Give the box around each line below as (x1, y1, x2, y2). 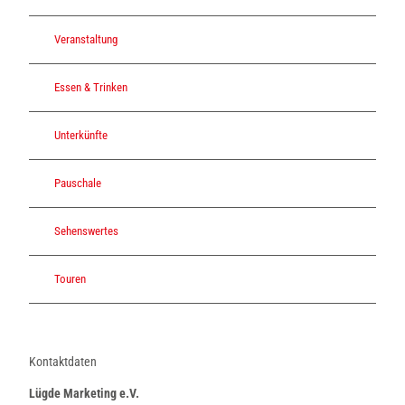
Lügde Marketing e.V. (29, 385, 139, 400)
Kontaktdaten (29, 353, 97, 369)
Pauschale (54, 176, 101, 191)
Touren (54, 272, 86, 287)
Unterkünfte (54, 128, 108, 143)
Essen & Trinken (54, 80, 127, 95)
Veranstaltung (54, 33, 118, 47)
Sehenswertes (54, 224, 118, 239)
